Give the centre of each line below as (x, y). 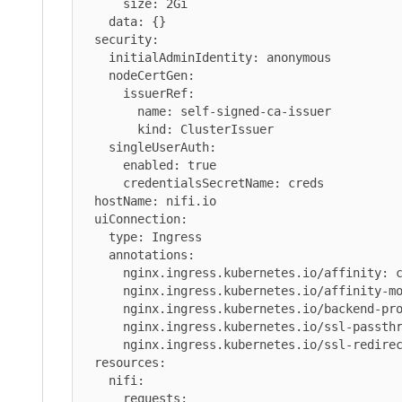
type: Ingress (94, 236)
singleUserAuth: (94, 147)
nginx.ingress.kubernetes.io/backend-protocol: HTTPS (101, 308)
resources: (87, 362)
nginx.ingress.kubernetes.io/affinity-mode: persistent (101, 290)
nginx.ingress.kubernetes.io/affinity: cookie (101, 272)
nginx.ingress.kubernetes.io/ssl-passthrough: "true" (101, 326)
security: (87, 39)
